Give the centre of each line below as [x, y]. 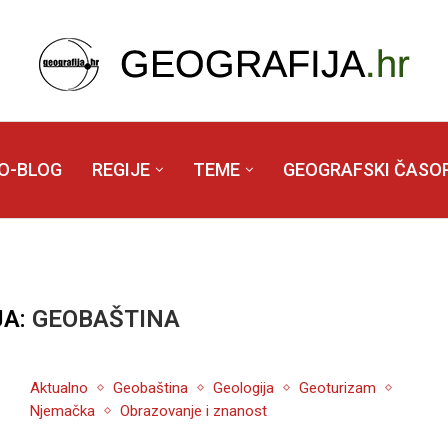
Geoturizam [337, 388]
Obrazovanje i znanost [193, 411]
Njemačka [62, 411]
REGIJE [120, 169]
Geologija [243, 388]
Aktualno [58, 388]
